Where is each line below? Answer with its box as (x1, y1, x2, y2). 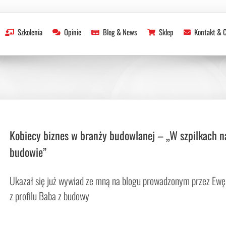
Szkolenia (18, 26, 42, 37)
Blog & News (103, 26, 137, 37)
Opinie (64, 26, 81, 37)
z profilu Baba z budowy (10, 188, 89, 203)
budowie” (10, 144, 46, 160)
